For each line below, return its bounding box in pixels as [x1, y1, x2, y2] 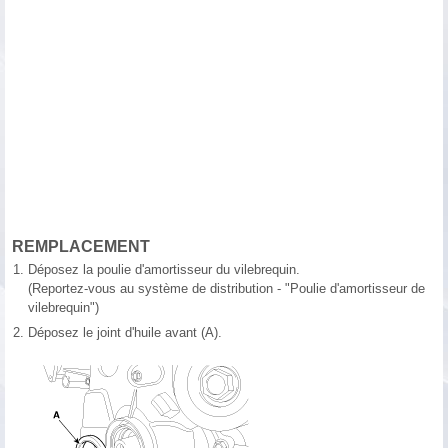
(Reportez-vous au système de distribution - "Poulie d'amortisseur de [28, 281, 425, 297]
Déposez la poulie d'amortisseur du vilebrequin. [28, 262, 300, 278]
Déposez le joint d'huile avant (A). [28, 325, 222, 341]
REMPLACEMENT [12, 238, 150, 256]
